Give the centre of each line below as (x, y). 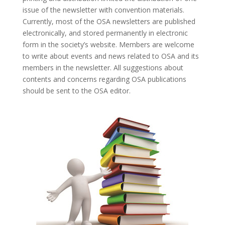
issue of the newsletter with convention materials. (103, 10)
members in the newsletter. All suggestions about (103, 67)
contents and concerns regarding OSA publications (104, 79)
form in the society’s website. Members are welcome (108, 44)
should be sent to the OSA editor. (76, 90)
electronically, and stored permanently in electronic (105, 33)
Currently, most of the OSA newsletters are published (109, 21)
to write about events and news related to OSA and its (110, 56)
